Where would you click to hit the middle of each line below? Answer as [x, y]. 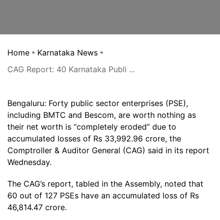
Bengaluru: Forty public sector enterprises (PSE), [98, 103]
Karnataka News [68, 53]
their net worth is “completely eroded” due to [92, 127]
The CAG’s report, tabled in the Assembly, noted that [105, 184]
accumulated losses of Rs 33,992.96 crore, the [94, 138]
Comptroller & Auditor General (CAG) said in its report [108, 150]
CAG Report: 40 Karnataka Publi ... [71, 69]
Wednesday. [29, 162]
